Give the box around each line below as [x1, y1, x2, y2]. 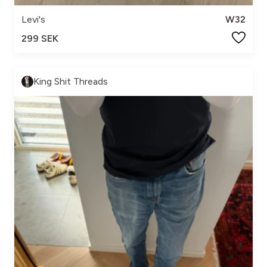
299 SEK [21, 33, 58, 45]
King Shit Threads [33, 76, 108, 88]
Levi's [21, 14, 45, 26]
